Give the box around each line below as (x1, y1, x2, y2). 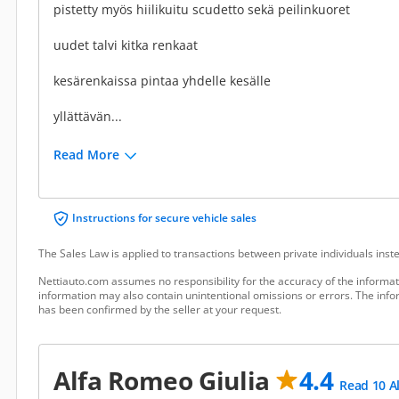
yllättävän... (53, 108, 122, 125)
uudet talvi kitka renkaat (53, 37, 198, 53)
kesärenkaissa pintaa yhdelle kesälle (53, 72, 271, 89)
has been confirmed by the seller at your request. (38, 302, 281, 317)
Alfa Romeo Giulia (53, 363, 276, 397)
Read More (53, 146, 119, 163)
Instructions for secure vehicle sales (72, 210, 256, 225)
